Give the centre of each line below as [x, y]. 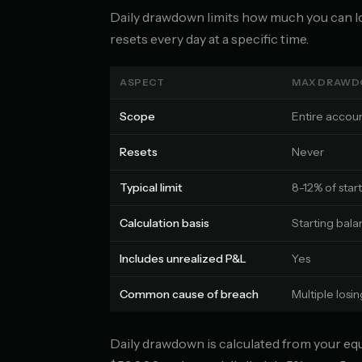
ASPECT [142, 82]
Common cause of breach [189, 294]
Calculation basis [164, 223]
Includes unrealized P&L [183, 259]
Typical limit [151, 187]
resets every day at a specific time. [209, 39]
